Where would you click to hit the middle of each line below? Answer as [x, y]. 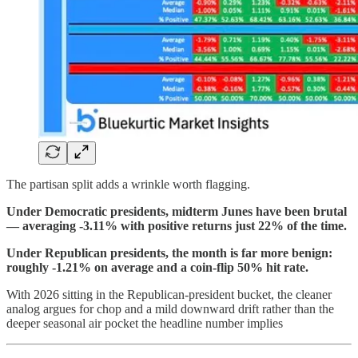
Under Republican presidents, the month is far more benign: [169, 253]
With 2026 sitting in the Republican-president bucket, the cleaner [169, 294]
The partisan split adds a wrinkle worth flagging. [128, 184]
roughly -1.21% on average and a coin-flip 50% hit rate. [157, 267]
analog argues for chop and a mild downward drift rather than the [170, 308]
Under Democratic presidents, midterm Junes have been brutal [177, 211]
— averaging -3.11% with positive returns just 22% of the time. [177, 225]
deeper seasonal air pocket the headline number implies [145, 323]
